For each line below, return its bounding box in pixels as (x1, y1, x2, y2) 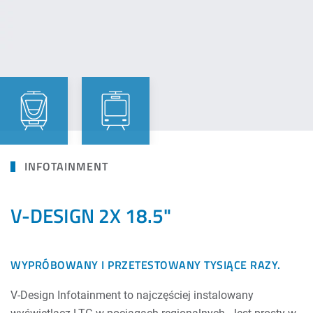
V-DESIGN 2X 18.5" (10, 201, 171, 231)
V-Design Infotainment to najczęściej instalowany (10, 289, 254, 302)
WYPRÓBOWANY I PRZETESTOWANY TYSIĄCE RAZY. (10, 256, 281, 273)
